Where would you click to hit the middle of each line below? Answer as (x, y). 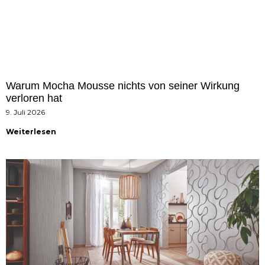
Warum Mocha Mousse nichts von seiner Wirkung (123, 86)
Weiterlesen (31, 132)
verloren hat (34, 98)
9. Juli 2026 (25, 112)
